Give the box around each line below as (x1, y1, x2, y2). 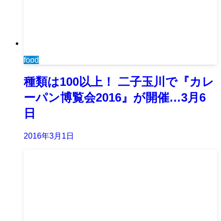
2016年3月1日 (24, 132, 74, 141)
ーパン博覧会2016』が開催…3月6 (24, 91, 206, 105)
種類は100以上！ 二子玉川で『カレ (24, 75, 214, 89)
